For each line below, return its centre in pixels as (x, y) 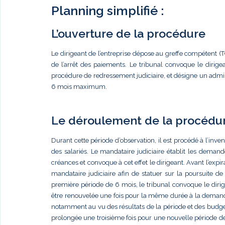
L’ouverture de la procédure (128, 34)
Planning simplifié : (107, 10)
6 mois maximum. (79, 87)
